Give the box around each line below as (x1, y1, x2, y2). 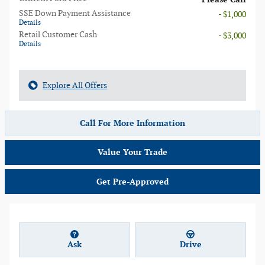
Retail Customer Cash (19, 30, 97, 40)
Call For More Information (80, 118, 185, 128)
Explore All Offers (43, 80, 107, 91)
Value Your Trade (98, 147, 167, 157)
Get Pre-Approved (96, 176, 169, 187)
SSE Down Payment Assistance (19, 8, 131, 19)
